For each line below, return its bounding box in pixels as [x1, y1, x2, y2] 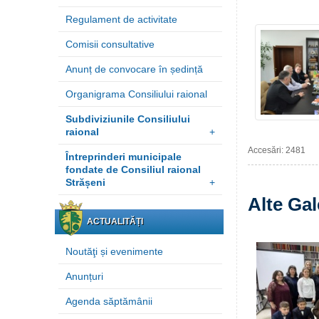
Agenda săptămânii [66, 296, 152, 307]
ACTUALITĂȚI [87, 216, 143, 226]
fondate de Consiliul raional [66, 164, 201, 175]
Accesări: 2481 [248, 145, 305, 155]
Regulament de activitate [66, 14, 177, 25]
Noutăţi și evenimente [66, 246, 163, 257]
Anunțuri [66, 271, 103, 282]
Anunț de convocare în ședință [66, 63, 203, 75]
